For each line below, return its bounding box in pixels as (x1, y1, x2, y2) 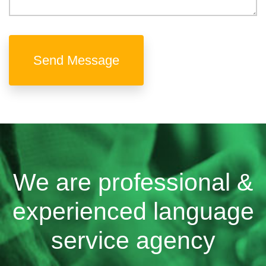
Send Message (33, 52, 119, 68)
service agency (50, 226, 216, 254)
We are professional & (13, 168, 253, 196)
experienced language (12, 197, 254, 225)
